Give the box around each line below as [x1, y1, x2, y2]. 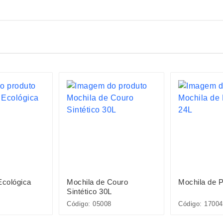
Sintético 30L [67, 187, 112, 196]
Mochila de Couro [67, 178, 128, 186]
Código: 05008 [67, 200, 111, 208]
